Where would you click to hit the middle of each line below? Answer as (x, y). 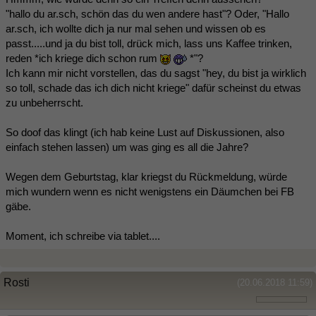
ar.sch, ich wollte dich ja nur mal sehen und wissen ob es (136, 29)
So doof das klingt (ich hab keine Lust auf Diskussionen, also (145, 133)
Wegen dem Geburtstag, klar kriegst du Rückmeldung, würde (146, 177)
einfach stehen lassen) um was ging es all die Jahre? (127, 147)
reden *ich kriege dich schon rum (83, 59)
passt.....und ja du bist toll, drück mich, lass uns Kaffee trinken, (149, 44)
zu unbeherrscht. (44, 103)
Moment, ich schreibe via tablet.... (83, 236)
